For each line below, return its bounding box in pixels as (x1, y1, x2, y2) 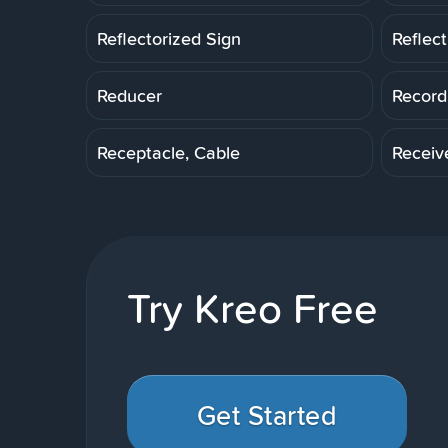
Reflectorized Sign (97, 25, 241, 51)
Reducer (97, 82, 162, 108)
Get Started (196, 395, 338, 434)
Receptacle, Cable (97, 139, 240, 165)
